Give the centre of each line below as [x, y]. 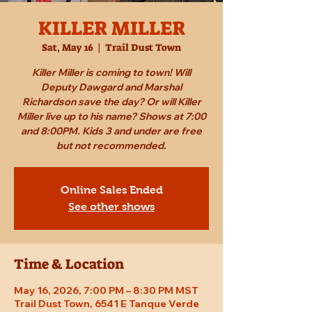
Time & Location [69, 264]
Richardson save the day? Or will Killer [111, 102]
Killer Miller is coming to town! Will [111, 73]
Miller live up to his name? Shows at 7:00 [111, 117]
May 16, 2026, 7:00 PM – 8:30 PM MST [106, 291]
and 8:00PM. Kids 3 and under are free [111, 131]
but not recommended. [111, 146]
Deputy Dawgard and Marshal [111, 87]
